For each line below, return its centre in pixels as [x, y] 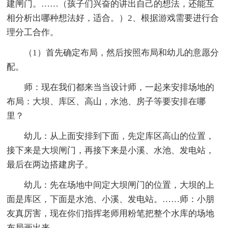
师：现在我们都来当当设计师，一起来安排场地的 [119, 87]
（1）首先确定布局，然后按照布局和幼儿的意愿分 [122, 52]
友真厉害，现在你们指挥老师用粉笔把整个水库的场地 [111, 213]
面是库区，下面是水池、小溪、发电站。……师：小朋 [111, 199]
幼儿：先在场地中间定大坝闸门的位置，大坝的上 [119, 185]
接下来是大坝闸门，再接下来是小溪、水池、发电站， [111, 150]
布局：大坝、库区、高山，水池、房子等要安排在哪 [106, 101]
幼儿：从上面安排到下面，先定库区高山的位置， [119, 136]
